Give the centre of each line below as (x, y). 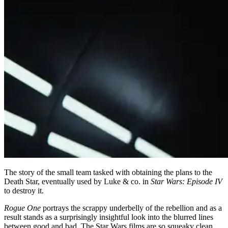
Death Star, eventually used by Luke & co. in (77, 181)
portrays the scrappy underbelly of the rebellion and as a (131, 208)
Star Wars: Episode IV (187, 181)
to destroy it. (24, 190)
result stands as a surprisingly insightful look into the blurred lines (109, 217)
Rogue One (22, 208)
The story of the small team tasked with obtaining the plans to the (108, 172)
